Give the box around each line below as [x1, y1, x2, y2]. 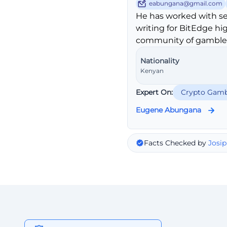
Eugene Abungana [136, 105, 201, 115]
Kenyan [140, 66, 164, 74]
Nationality [140, 56, 179, 65]
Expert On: [136, 88, 173, 97]
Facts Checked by [144, 138, 208, 147]
